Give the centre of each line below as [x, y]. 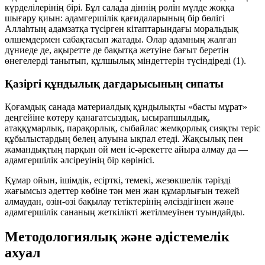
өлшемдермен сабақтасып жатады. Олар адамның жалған [121, 40]
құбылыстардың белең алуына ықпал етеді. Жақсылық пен [124, 138]
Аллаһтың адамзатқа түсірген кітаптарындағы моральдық [122, 29]
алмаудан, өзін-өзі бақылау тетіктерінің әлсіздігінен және [119, 201]
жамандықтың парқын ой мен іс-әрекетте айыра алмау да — [126, 149]
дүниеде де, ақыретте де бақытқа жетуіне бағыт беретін [117, 50]
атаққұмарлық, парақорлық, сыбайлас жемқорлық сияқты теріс [132, 128]
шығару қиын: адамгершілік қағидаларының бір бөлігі [115, 18]
